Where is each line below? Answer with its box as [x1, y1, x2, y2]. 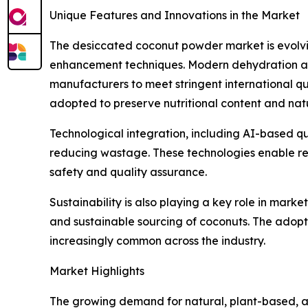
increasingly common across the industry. [49, 234, 265, 248]
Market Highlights [49, 264, 144, 278]
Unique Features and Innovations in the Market [49, 8, 300, 23]
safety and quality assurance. [49, 165, 207, 179]
